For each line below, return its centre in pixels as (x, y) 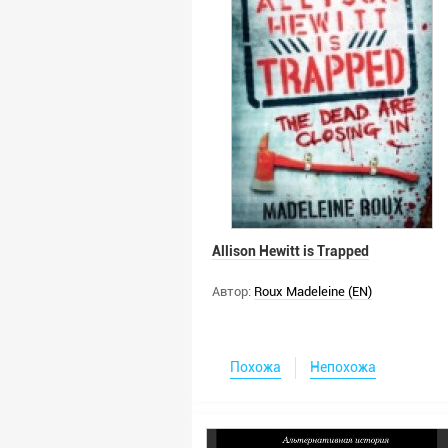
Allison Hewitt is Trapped (290, 251)
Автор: (231, 291)
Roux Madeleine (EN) (313, 291)
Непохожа (343, 367)
